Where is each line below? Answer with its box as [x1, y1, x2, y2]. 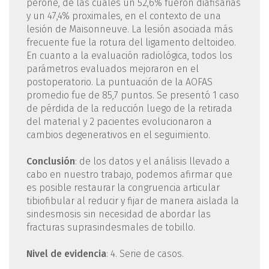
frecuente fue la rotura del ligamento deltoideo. [26, 36, 236, 48]
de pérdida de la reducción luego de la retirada [26, 102, 232, 114]
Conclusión [26, 155, 75, 167]
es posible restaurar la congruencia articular [26, 181, 220, 193]
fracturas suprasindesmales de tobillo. [26, 221, 198, 233]
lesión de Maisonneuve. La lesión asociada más [26, 23, 233, 35]
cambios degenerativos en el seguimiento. [26, 128, 210, 141]
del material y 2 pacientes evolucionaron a [26, 115, 212, 127]
